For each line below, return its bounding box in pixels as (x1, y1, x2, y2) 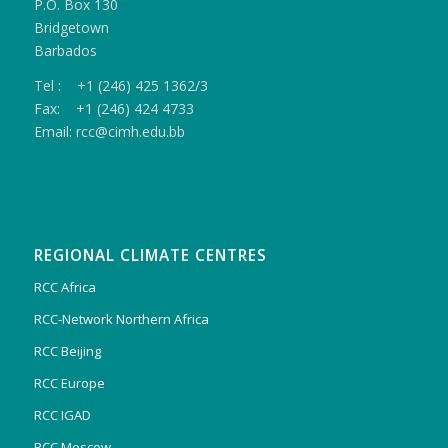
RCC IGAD (33, 406, 91, 425)
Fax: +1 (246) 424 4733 (33, 99, 194, 119)
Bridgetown (33, 18, 109, 38)
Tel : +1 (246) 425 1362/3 (33, 76, 208, 96)
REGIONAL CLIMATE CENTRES (33, 245, 267, 267)
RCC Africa (33, 278, 96, 297)
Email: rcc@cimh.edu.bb (33, 122, 185, 142)
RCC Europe (33, 374, 105, 393)
